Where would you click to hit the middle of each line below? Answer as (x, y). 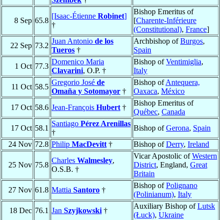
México (173, 91)
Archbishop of (157, 41)
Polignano (182, 186)
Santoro (86, 190)
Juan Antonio (73, 41)
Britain (144, 174)
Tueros (63, 50)
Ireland (198, 144)
